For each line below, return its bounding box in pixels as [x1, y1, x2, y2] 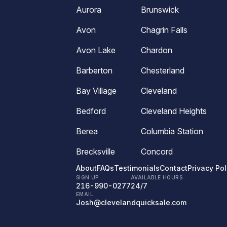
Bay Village [76, 86, 117, 96]
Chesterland [141, 65, 185, 75]
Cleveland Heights [141, 106, 207, 116]
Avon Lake [76, 45, 116, 55]
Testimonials [114, 164, 160, 172]
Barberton [76, 65, 112, 75]
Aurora [76, 5, 101, 15]
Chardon [141, 45, 173, 55]
